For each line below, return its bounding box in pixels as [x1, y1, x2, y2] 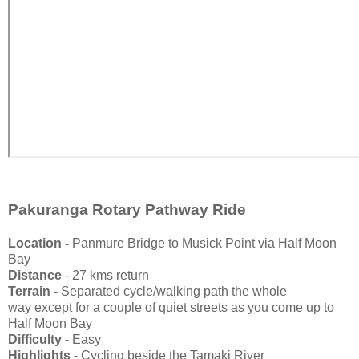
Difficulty [8, 333, 62, 347]
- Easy [62, 333, 101, 347]
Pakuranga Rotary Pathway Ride [8, 201, 246, 219]
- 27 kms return [65, 268, 149, 283]
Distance [8, 268, 65, 283]
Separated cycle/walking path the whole [61, 284, 287, 299]
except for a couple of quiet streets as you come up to [34, 301, 334, 315]
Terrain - [8, 284, 61, 299]
